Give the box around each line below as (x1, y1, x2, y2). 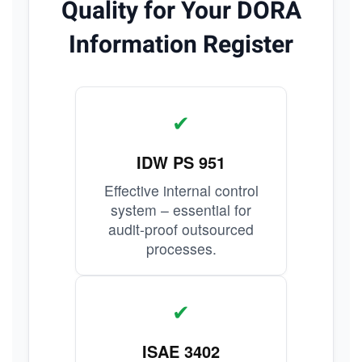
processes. (145, 238, 217, 259)
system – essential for (111, 200, 251, 220)
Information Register (69, 27, 293, 63)
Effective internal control (103, 180, 259, 200)
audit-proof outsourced (108, 219, 254, 239)
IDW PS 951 (137, 150, 225, 174)
